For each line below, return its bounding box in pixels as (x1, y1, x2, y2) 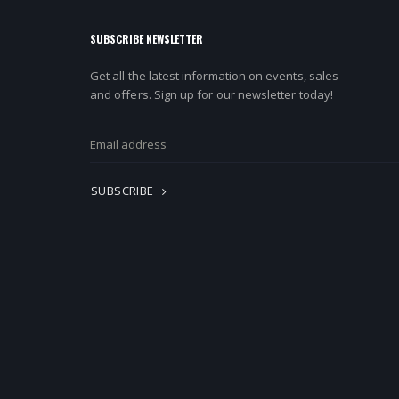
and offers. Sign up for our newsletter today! (89, 86, 333, 103)
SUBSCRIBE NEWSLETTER (89, 31, 203, 47)
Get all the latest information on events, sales (89, 68, 339, 85)
